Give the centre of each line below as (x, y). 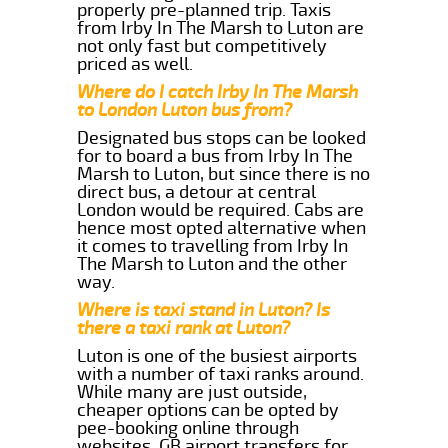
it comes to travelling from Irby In (213, 245)
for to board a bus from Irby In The (215, 155)
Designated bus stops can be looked (222, 137)
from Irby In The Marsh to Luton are (221, 27)
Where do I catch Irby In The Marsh (218, 91)
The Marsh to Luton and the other (212, 263)
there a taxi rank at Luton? (184, 327)
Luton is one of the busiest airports (217, 355)
